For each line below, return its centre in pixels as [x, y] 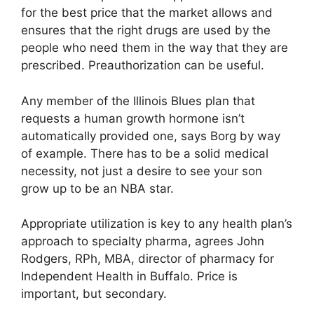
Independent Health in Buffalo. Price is [129, 277]
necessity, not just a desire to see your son [142, 171]
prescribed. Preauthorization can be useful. [143, 66]
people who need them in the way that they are [155, 48]
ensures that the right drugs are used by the [146, 30]
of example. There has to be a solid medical [145, 153]
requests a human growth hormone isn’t [133, 118]
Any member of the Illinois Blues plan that [138, 101]
